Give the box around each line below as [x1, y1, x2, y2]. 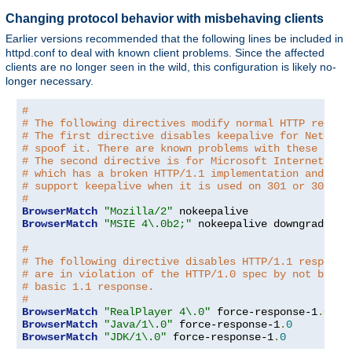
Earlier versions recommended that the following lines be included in [5, 31, 343, 45]
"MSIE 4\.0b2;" [104, 217, 192, 230]
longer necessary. [5, 74, 93, 87]
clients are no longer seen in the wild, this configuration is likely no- [5, 60, 336, 73]
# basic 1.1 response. [22, 280, 154, 293]
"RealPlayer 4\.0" [104, 305, 211, 318]
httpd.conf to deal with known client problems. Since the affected [5, 46, 324, 59]
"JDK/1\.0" [104, 330, 167, 343]
